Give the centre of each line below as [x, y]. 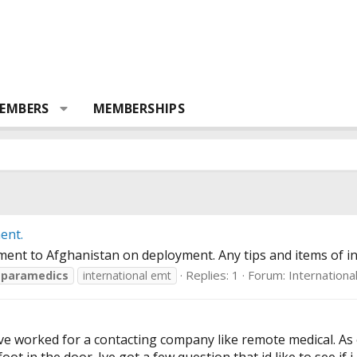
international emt [127, 276]
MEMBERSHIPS [139, 108]
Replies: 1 [212, 275]
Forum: [268, 275]
